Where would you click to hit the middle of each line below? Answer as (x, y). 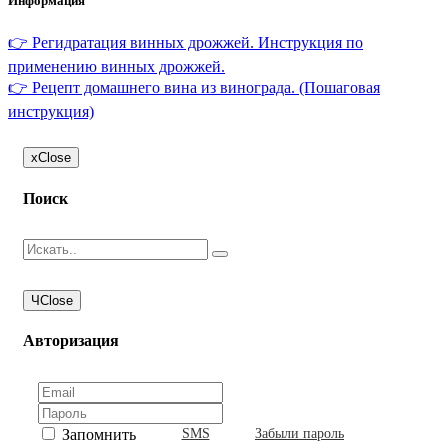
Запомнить (97, 434)
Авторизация (71, 341)
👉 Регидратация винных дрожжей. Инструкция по (185, 43)
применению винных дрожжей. (116, 67)
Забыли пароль (299, 433)
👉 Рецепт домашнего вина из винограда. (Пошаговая (194, 88)
